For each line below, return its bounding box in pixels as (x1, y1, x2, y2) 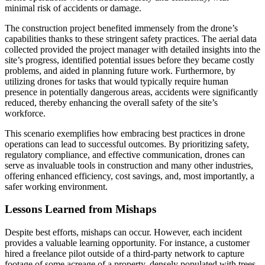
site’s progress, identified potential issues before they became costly (5, 54, 254, 65)
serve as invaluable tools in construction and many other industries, (5, 160, 253, 170)
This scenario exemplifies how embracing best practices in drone (5, 128, 245, 138)
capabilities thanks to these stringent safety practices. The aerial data (5, 33, 257, 44)
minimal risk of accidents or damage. (5, 2, 141, 13)
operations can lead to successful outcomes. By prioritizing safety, (5, 138, 249, 149)
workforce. (5, 108, 46, 118)
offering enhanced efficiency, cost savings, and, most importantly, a (5, 170, 254, 181)
